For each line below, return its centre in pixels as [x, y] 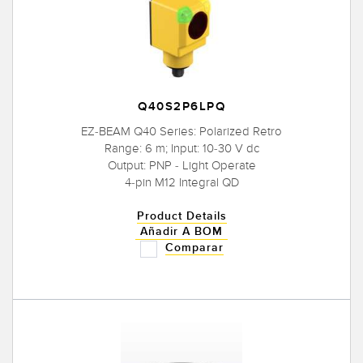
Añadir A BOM [181, 231]
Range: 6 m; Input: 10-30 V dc [181, 148]
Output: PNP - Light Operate [181, 165]
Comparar [194, 248]
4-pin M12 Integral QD [181, 182]
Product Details [181, 216]
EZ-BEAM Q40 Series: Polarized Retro [181, 131]
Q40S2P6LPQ [181, 107]
